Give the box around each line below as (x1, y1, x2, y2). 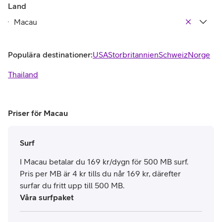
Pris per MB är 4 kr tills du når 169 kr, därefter (20, 168, 181, 178)
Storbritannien (108, 50, 159, 59)
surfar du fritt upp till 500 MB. (20, 180, 124, 190)
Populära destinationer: (8, 50, 93, 59)
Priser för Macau (8, 108, 68, 117)
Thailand (8, 69, 38, 79)
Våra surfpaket (20, 192, 74, 202)
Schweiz (159, 50, 188, 59)
